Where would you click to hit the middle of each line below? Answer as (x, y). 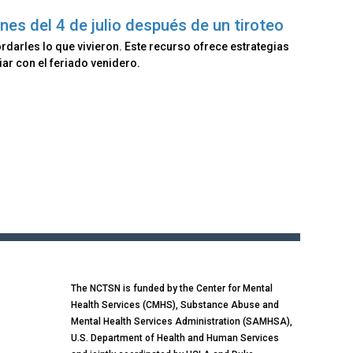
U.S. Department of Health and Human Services (175, 338)
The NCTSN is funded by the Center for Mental (171, 288)
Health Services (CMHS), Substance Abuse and (175, 305)
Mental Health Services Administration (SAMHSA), (181, 321)
